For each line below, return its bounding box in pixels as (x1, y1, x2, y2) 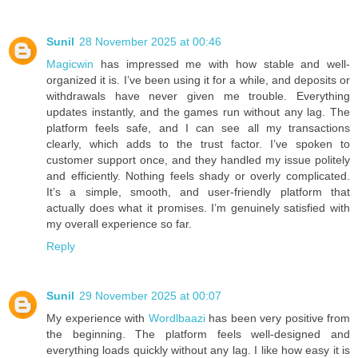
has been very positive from (205, 311, 350, 324)
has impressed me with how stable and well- (93, 57, 350, 70)
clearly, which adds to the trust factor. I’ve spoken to (46, 137, 350, 150)
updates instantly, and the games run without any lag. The (46, 105, 350, 118)
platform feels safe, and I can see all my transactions (46, 121, 350, 134)
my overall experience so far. (46, 217, 192, 230)
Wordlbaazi (148, 311, 205, 324)
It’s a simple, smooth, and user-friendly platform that (46, 185, 350, 198)
